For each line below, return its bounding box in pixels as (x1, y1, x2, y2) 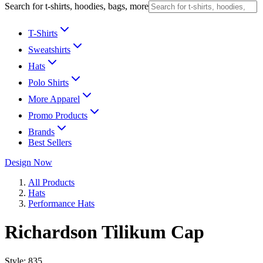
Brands (28, 127, 55, 137)
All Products (28, 177, 75, 187)
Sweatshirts (28, 45, 70, 55)
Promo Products (28, 110, 87, 120)
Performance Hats (28, 198, 95, 208)
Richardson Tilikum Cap (5, 221, 204, 243)
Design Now (5, 157, 52, 167)
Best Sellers (28, 137, 72, 147)
